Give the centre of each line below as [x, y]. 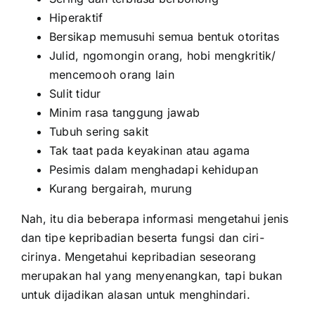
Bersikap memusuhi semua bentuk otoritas [165, 36]
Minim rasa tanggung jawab [124, 112]
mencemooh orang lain [112, 74]
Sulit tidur [75, 93]
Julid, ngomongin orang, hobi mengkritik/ [163, 55]
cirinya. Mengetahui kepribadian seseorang [139, 256]
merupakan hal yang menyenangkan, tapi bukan [152, 275]
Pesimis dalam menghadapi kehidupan [154, 169]
